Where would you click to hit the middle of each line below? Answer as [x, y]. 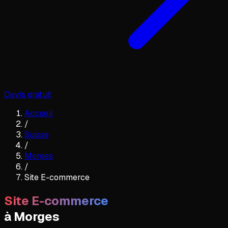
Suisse [37, 134]
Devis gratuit [28, 94]
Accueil [39, 113]
